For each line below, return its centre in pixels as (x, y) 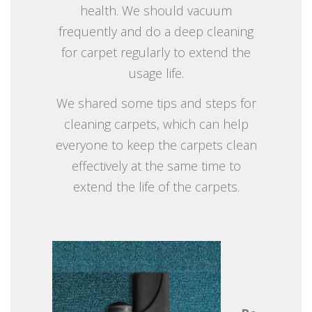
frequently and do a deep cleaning (156, 31)
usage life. (156, 73)
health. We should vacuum (156, 10)
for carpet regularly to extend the (156, 52)
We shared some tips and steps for (156, 103)
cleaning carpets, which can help (156, 124)
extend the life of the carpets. (156, 186)
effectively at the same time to (156, 165)
